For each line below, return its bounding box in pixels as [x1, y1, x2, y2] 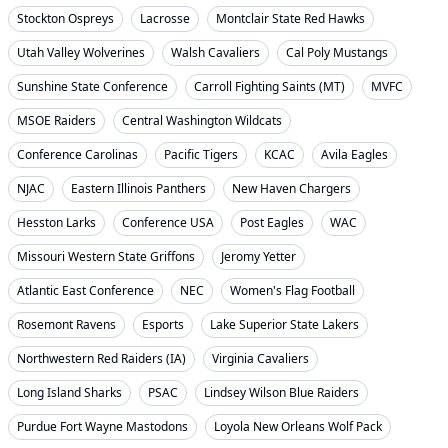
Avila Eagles [321, 146, 388, 163]
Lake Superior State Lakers [210, 316, 359, 333]
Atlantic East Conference [17, 282, 154, 299]
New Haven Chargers [232, 180, 351, 197]
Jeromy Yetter [221, 248, 296, 265]
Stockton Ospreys [17, 10, 114, 27]
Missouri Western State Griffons [17, 248, 195, 265]
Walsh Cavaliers [171, 44, 260, 61]
